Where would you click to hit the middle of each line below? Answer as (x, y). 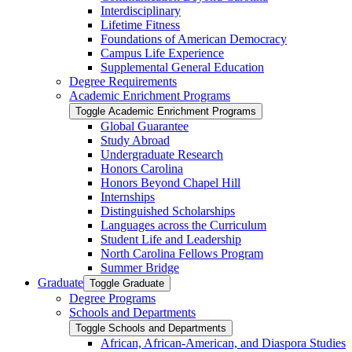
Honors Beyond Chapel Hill (170, 182)
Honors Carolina (142, 168)
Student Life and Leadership (171, 239)
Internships (128, 196)
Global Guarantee (145, 126)
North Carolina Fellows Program (182, 253)
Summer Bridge (140, 267)
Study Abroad (135, 140)
